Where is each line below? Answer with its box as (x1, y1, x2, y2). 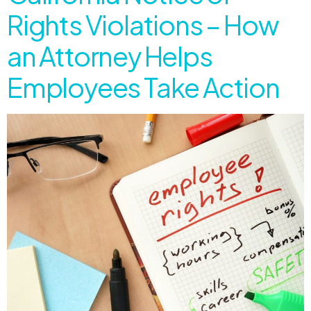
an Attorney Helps (7, 39, 212, 72)
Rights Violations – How (7, 8, 278, 41)
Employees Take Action (7, 70, 280, 103)
